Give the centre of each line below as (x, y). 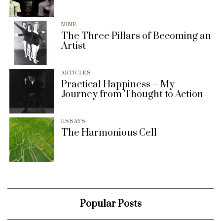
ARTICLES (76, 73)
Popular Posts (110, 204)
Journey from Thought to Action (132, 95)
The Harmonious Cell (109, 133)
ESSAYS (74, 122)
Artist (74, 46)
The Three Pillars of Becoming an (136, 37)
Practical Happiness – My (118, 85)
